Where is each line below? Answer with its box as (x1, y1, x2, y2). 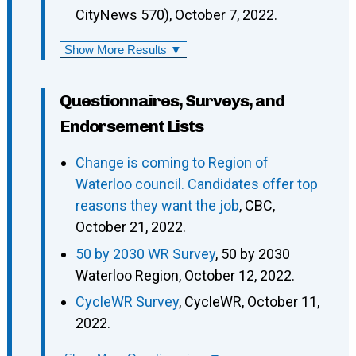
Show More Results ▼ (64, 43, 182, 57)
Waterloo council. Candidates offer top (75, 176, 318, 193)
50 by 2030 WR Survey (75, 245, 215, 262)
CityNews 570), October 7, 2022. (75, 6, 277, 24)
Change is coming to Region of (75, 154, 269, 172)
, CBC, (238, 197, 275, 215)
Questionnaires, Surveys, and (59, 91, 284, 111)
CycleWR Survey (75, 292, 179, 310)
